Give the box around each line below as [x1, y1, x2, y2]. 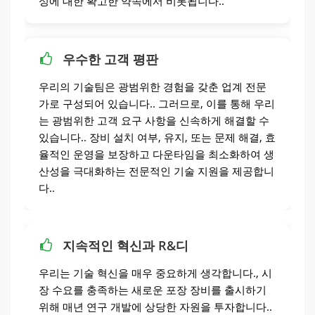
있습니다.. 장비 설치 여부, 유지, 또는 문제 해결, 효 [39, 130, 276, 145]
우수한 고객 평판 [63, 51, 158, 68]
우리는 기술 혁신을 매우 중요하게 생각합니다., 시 [39, 266, 272, 281]
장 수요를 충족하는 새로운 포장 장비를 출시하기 [39, 283, 266, 297]
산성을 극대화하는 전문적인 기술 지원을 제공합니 [39, 164, 274, 179]
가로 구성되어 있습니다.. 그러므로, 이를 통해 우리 [39, 96, 275, 111]
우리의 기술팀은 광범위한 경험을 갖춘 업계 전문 [39, 79, 266, 94]
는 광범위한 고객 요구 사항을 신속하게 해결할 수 [39, 113, 269, 128]
